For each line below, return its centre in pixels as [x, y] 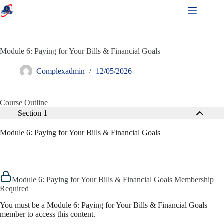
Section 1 [33, 113]
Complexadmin [61, 71]
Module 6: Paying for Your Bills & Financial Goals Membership [113, 180]
